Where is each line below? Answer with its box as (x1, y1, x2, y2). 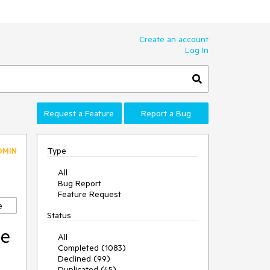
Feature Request (58, 189, 121, 199)
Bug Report (58, 178, 101, 189)
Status (47, 210, 71, 221)
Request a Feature (44, 108, 115, 119)
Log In (185, 45, 209, 55)
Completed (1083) (58, 242, 126, 253)
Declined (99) (58, 253, 110, 264)
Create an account (139, 34, 209, 45)
